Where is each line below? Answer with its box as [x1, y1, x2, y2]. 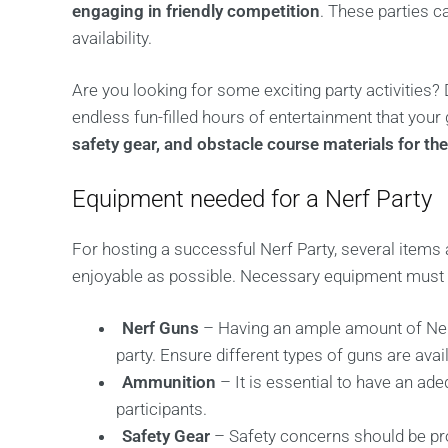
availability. [72, 28, 152, 48]
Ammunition [122, 372, 217, 392]
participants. [116, 399, 208, 419]
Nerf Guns [122, 318, 200, 338]
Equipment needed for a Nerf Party [72, 185, 432, 213]
